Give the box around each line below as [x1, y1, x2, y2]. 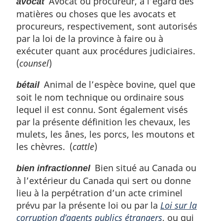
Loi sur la [160, 199, 197, 211]
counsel [19, 57, 49, 69]
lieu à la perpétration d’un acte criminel [16, 186, 183, 199]
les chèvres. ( [16, 140, 73, 152]
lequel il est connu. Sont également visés [16, 103, 188, 115]
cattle [73, 140, 94, 152]
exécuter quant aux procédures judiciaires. [16, 44, 200, 57]
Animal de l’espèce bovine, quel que [39, 78, 195, 90]
